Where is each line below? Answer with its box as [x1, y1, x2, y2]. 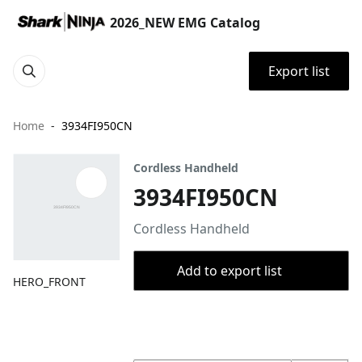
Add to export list [176, 262, 282, 280]
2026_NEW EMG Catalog [110, 14, 260, 32]
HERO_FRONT [13, 274, 86, 290]
